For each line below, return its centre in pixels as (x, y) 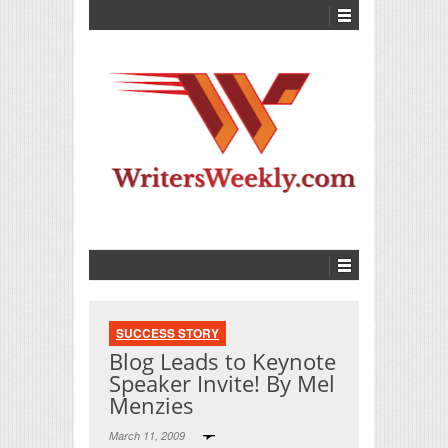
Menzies (151, 404)
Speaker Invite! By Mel (222, 382)
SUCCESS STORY (167, 332)
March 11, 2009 (148, 435)
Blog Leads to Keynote (222, 360)
